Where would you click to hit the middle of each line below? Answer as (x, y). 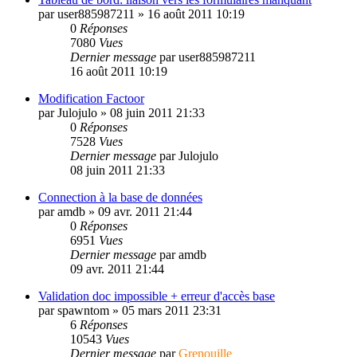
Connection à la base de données (120, 197)
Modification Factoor (91, 98)
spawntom (83, 310)
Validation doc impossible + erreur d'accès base (157, 296)
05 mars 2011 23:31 (172, 310)
